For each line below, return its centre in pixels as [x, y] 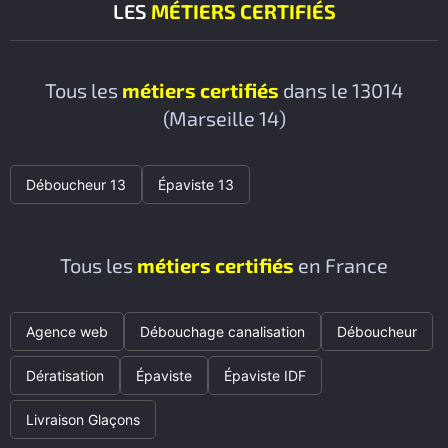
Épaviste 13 [196, 184]
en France [341, 264]
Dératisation [65, 375]
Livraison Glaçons [83, 419]
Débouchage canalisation [222, 331]
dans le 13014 [341, 89]
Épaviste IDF [265, 375]
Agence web [67, 331]
